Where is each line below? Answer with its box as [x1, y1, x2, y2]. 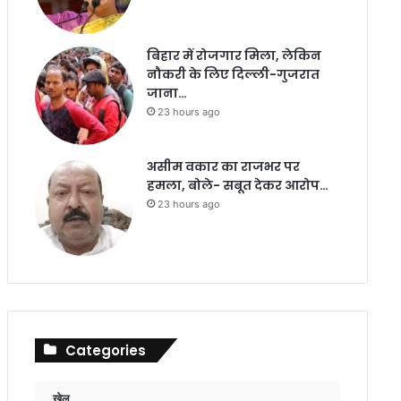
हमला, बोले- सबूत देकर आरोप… [146, 176, 328, 194]
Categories [64, 341, 146, 360]
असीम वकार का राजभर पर [146, 158, 300, 175]
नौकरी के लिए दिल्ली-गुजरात [146, 65, 320, 83]
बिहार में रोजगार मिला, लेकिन [146, 47, 321, 64]
